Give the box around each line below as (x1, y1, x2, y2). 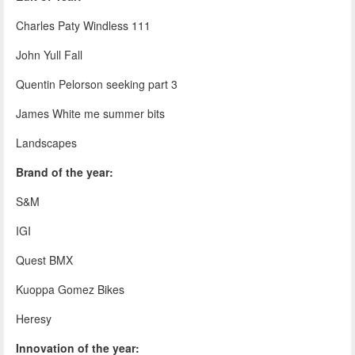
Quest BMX (16, 251, 73, 268)
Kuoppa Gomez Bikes (16, 281, 124, 297)
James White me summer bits (16, 105, 165, 121)
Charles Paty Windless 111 (16, 17, 151, 33)
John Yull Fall (16, 46, 82, 63)
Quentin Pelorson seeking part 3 (16, 75, 177, 92)
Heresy (16, 310, 52, 326)
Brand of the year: (16, 163, 113, 180)
